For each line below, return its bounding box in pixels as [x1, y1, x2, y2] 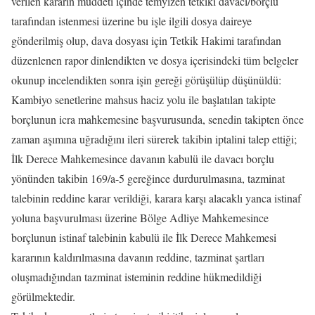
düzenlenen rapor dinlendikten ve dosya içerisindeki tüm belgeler [11, 53, 298, 67]
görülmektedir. [11, 289, 75, 304]
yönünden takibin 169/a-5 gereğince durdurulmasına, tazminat [11, 171, 285, 186]
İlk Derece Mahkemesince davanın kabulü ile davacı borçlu [11, 151, 274, 166]
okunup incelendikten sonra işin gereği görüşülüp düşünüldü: [11, 72, 281, 87]
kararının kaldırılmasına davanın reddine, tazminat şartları [11, 250, 264, 264]
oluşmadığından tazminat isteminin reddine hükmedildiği [11, 269, 262, 284]
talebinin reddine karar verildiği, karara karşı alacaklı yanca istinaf [11, 191, 301, 205]
